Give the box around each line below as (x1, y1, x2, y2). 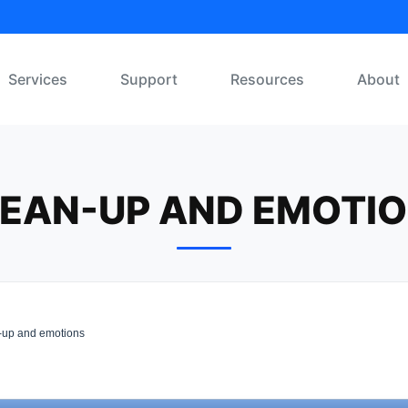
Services (8, 70, 67, 88)
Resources (230, 70, 304, 88)
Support (120, 70, 178, 88)
